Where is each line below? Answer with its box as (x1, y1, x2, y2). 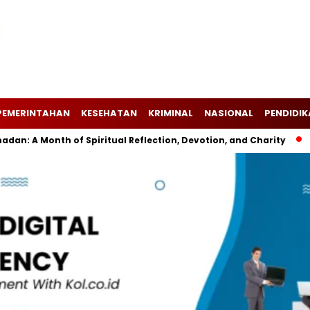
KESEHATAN (81, 107, 137, 120)
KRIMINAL (148, 107, 193, 120)
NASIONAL (204, 107, 253, 120)
